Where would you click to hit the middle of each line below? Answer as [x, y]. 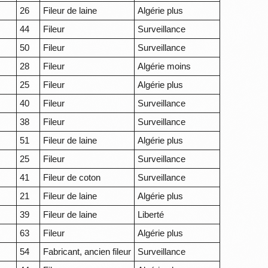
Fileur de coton [72, 178]
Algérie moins [165, 66]
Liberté [151, 215]
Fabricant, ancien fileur [87, 252]
